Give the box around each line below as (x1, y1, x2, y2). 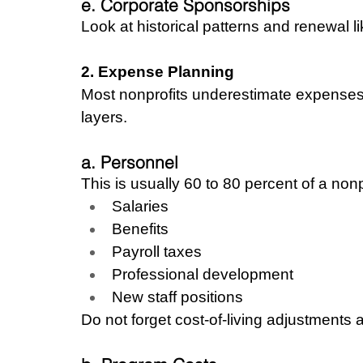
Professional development (112, 265, 293, 283)
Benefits (112, 220, 169, 237)
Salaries (112, 197, 169, 215)
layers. (81, 108, 127, 126)
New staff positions (112, 288, 243, 305)
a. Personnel (81, 151, 178, 173)
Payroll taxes (112, 242, 202, 260)
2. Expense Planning (81, 62, 234, 80)
